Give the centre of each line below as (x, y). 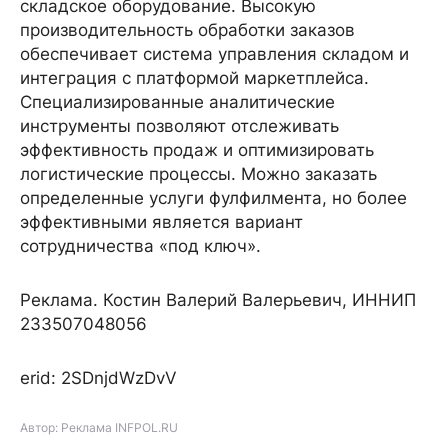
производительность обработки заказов (190, 30)
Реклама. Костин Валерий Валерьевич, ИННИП (218, 300)
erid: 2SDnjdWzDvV (98, 378)
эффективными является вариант (161, 222)
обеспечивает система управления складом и (214, 54)
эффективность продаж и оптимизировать (197, 150)
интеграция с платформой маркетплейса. (194, 78)
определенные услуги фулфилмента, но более (213, 198)
